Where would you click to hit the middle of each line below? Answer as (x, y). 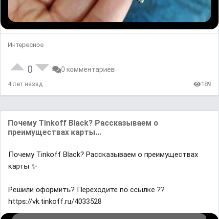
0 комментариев (88, 70)
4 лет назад (25, 84)
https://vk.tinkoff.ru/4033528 (55, 202)
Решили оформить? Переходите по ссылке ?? (87, 190)
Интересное (26, 45)
